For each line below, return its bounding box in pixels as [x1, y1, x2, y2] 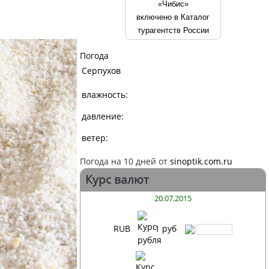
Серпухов [82, 64, 121, 76]
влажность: [82, 88, 128, 100]
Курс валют [85, 171, 149, 187]
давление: [82, 110, 124, 122]
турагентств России [137, 25, 209, 35]
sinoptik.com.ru [170, 155, 232, 167]
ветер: [82, 131, 108, 144]
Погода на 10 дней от [80, 155, 170, 167]
